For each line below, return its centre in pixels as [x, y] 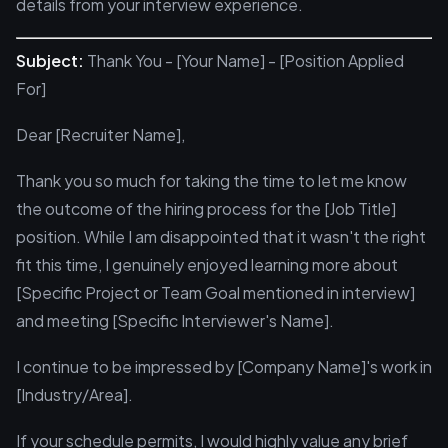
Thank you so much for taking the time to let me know [211, 180]
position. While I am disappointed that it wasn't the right [221, 236]
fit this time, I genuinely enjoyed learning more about [207, 264]
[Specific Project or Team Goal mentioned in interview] [215, 292]
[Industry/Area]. [74, 394]
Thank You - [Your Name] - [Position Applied [244, 60]
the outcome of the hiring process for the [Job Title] [206, 208]
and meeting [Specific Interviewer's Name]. [175, 320]
